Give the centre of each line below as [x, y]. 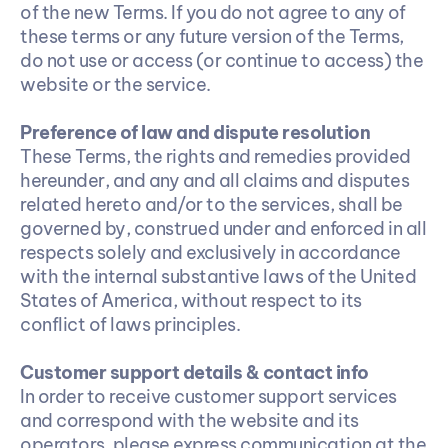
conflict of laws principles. [130, 324]
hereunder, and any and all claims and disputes [214, 180]
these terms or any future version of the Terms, [212, 36]
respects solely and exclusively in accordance [210, 252]
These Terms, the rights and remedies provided [215, 156]
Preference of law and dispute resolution [195, 132]
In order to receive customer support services [208, 396]
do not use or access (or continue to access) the [221, 60]
